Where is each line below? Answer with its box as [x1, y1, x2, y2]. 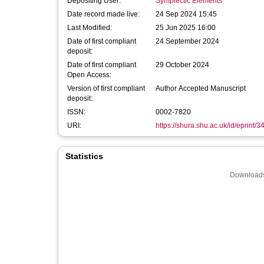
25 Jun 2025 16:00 [156, 24, 216, 32]
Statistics [65, 151, 103, 161]
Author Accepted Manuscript [156, 84, 246, 93]
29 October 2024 [156, 61, 209, 69]
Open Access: [67, 71, 111, 79]
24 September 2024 [156, 37, 219, 45]
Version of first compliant [67, 84, 145, 93]
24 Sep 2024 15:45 [156, 10, 217, 18]
